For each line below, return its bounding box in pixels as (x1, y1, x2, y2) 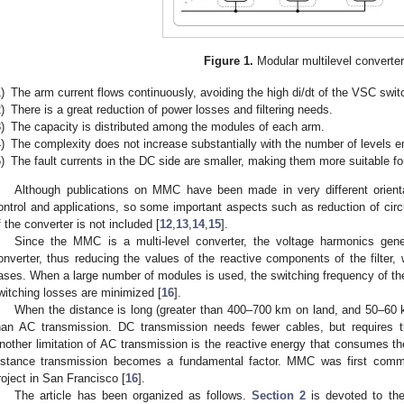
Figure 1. (204, 54, 254, 69)
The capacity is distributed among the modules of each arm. (11, 119, 325, 133)
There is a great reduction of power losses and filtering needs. (11, 102, 333, 116)
